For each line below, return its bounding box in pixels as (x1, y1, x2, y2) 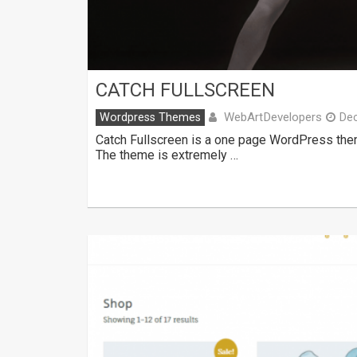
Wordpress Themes (100, 110, 201, 124)
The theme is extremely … (96, 147, 238, 163)
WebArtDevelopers (224, 109, 322, 124)
